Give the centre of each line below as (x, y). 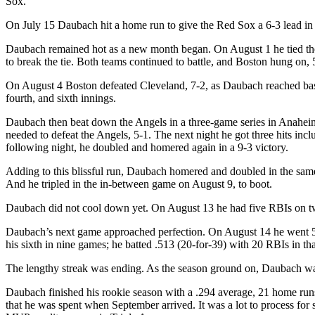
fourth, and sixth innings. (61, 98)
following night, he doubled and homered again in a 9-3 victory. (147, 147)
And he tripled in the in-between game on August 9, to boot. (139, 184)
